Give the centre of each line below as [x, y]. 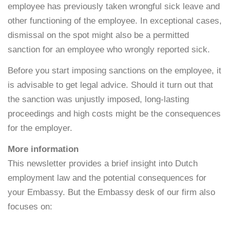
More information [43, 149]
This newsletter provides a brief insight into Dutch [103, 164]
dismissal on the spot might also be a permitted [98, 35]
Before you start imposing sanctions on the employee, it [114, 70]
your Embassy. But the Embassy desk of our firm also [111, 192]
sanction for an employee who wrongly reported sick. [109, 49]
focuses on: [30, 207]
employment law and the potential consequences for [107, 178]
